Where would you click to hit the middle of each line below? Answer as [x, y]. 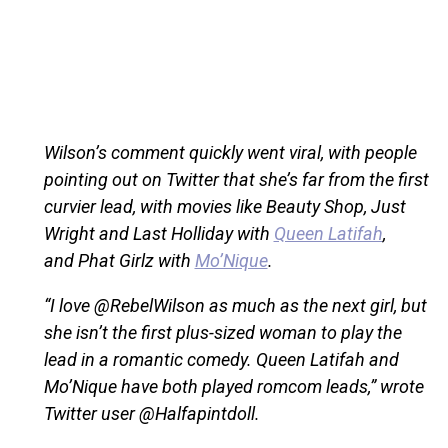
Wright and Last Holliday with [158, 233]
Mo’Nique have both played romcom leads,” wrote [233, 386]
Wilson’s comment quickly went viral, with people [230, 152]
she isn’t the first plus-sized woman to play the [222, 332]
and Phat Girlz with [119, 260]
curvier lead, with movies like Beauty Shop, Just [224, 206]
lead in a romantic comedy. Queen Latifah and [221, 359]
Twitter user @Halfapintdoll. [151, 413]
